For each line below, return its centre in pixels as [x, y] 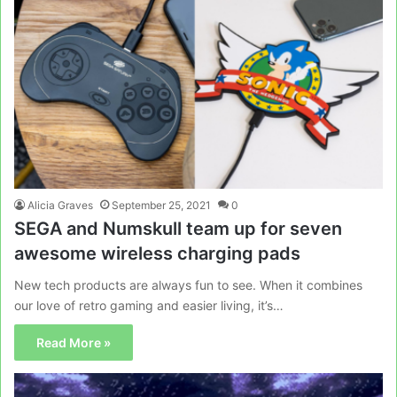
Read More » [74, 343]
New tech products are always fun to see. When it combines [188, 285]
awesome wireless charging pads [157, 253]
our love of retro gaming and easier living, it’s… [149, 305]
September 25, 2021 [161, 205]
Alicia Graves [60, 205]
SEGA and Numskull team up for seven [178, 229]
